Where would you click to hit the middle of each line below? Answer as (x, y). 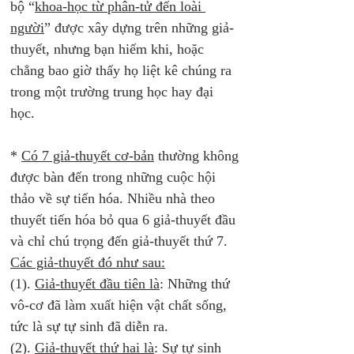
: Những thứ (197, 284)
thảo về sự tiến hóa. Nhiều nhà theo (115, 198)
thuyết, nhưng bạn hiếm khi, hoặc (109, 49)
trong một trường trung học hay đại (114, 92)
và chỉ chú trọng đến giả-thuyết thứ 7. (121, 241)
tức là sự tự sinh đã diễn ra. (91, 326)
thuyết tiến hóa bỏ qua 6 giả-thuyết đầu (125, 220)
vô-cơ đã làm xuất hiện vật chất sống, (121, 305)
